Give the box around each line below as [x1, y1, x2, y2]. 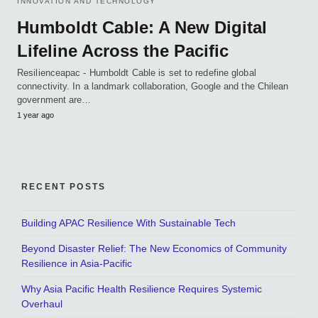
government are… [17, 94, 92, 106]
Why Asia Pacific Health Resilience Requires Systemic [21, 283, 262, 295]
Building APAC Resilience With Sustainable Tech [21, 217, 236, 229]
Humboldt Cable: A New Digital [17, 18, 267, 38]
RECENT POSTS [21, 182, 106, 192]
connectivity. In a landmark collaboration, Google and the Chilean [17, 81, 289, 92]
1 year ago [17, 111, 54, 120]
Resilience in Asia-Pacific [21, 258, 132, 270]
